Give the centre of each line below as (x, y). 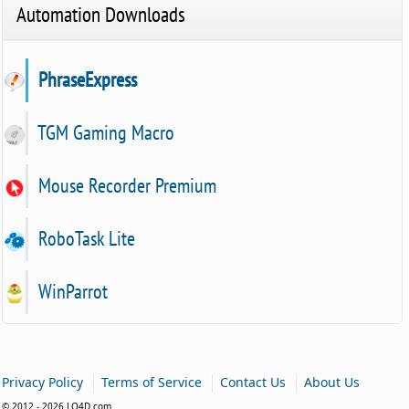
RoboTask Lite (85, 239)
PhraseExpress (86, 80)
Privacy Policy (43, 383)
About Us (332, 383)
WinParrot (71, 292)
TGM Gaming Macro (105, 133)
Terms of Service (152, 383)
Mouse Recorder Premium (126, 186)
